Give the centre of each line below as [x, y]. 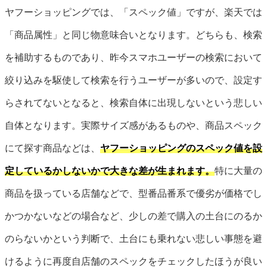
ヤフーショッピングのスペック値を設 [181, 148]
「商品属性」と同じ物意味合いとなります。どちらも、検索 [133, 35]
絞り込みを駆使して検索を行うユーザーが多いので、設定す [133, 80]
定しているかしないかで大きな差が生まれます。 [110, 171]
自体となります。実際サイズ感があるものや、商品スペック [133, 126]
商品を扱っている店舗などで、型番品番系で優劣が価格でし [133, 194]
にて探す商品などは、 [52, 148]
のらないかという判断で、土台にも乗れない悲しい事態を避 [133, 239]
